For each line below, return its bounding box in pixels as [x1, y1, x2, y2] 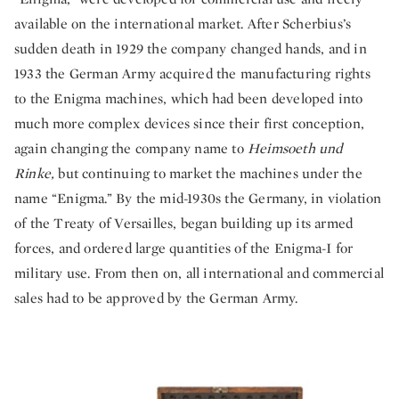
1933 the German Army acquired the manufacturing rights [14, 64, 370, 83]
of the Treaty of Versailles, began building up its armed [14, 214, 354, 232]
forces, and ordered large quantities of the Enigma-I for [14, 239, 354, 257]
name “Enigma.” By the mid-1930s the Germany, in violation [14, 189, 382, 208]
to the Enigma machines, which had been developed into [14, 89, 363, 108]
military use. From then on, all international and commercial [14, 264, 385, 282]
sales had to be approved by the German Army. [14, 289, 297, 307]
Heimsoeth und [248, 139, 343, 158]
